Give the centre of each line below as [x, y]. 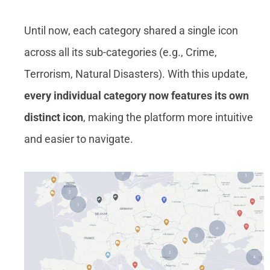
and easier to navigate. [79, 139]
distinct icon [54, 117]
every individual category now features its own [137, 96]
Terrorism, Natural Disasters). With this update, [136, 74]
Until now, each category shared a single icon [131, 30]
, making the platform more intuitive [168, 117]
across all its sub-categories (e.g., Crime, [121, 52]
